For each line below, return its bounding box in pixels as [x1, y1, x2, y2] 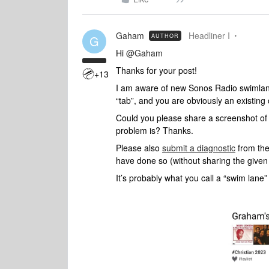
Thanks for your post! [116, 64, 197, 76]
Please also [116, 142, 162, 154]
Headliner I [189, 29, 230, 41]
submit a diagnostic [162, 142, 235, 154]
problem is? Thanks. [116, 124, 193, 136]
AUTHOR [151, 32, 179, 40]
